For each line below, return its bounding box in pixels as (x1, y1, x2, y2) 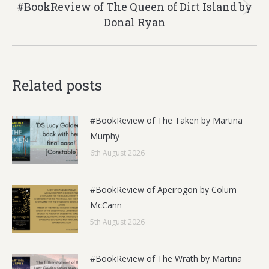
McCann (90, 199, 122, 211)
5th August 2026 (90, 217, 145, 227)
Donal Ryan (103, 15, 166, 29)
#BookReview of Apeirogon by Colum (90, 184, 237, 195)
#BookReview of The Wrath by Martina (90, 253, 242, 264)
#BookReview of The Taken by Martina (90, 115, 243, 126)
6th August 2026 (90, 148, 145, 158)
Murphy (90, 130, 119, 142)
